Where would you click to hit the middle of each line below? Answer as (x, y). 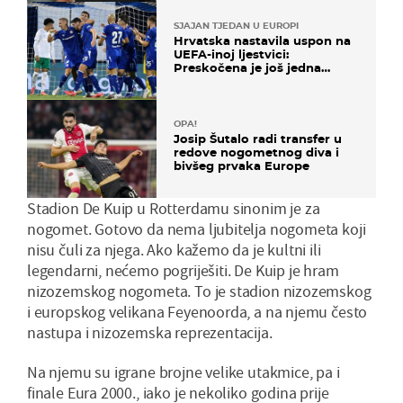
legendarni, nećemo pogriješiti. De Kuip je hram (183, 271)
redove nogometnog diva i (256, 152)
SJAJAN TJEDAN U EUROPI (236, 26)
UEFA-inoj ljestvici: (231, 54)
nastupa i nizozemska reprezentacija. (150, 333)
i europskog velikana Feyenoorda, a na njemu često (197, 312)
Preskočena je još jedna (247, 68)
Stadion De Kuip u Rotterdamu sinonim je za (174, 209)
